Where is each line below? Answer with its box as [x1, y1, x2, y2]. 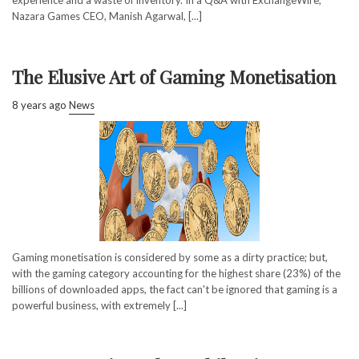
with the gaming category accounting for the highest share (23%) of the [12, 266, 341, 280]
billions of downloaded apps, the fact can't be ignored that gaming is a [12, 282, 337, 296]
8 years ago [12, 98, 67, 111]
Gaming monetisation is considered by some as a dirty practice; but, [12, 250, 328, 264]
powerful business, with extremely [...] [12, 298, 187, 312]
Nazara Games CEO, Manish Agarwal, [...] [12, 9, 202, 22]
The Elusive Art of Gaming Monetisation [12, 63, 336, 89]
